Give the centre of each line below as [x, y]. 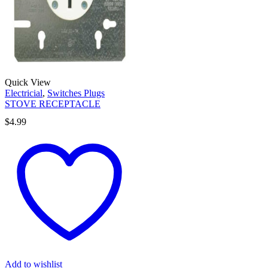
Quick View [28, 83]
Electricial [24, 93]
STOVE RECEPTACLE [53, 104]
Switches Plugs [76, 93]
